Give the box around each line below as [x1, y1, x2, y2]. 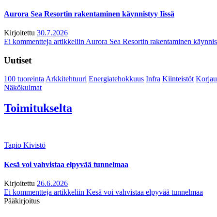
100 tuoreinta [4, 75, 44, 83]
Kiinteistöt [162, 75, 194, 83]
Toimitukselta [4, 102, 72, 115]
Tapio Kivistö [4, 141, 46, 150]
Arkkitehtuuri [46, 75, 87, 83]
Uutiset [4, 55, 31, 65]
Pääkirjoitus [4, 196, 40, 205]
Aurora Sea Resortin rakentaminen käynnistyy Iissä [4, 9, 174, 18]
